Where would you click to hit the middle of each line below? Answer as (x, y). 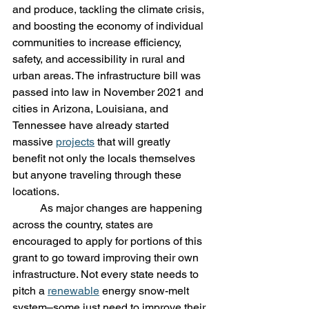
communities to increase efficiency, (98, 42)
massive (34, 141)
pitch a (30, 290)
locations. (37, 191)
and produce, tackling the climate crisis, (110, 9)
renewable (73, 290)
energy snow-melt (146, 290)
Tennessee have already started (92, 125)
